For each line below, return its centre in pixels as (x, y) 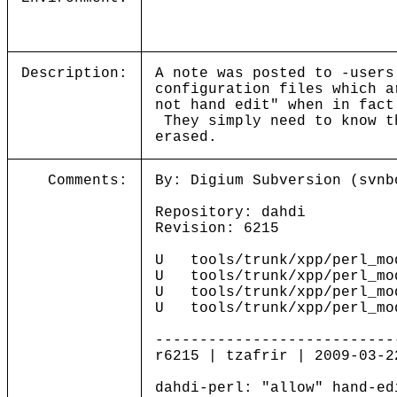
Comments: (88, 181)
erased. (186, 137)
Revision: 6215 (217, 229)
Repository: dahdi (230, 213)
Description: (74, 74)
